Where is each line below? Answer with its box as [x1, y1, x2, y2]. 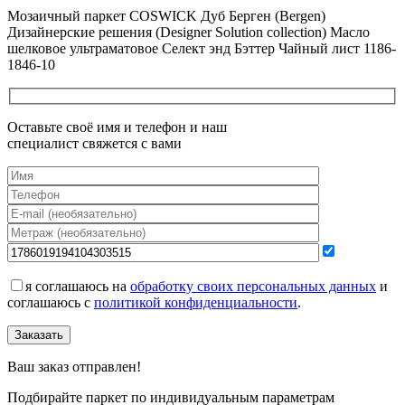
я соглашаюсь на [25, 278, 130, 295]
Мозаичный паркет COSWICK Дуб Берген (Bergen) [7, 7, 325, 24]
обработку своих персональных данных [130, 278, 376, 295]
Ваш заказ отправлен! [7, 359, 141, 375]
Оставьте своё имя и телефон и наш [7, 119, 227, 136]
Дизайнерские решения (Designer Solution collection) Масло [7, 24, 370, 40]
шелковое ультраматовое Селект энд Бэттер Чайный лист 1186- [7, 40, 396, 56]
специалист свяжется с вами [7, 136, 182, 152]
